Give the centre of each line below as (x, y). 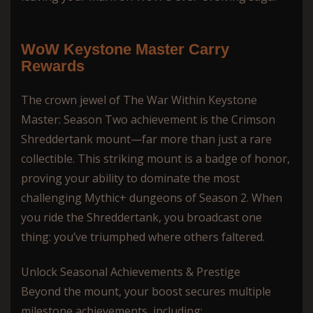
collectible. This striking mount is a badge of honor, (155, 158)
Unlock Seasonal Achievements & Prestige (131, 271)
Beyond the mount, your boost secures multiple (146, 291)
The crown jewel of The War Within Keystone (139, 100)
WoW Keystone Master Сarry (125, 49)
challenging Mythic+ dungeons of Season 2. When (152, 197)
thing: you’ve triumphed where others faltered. (143, 236)
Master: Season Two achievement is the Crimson (148, 119)
